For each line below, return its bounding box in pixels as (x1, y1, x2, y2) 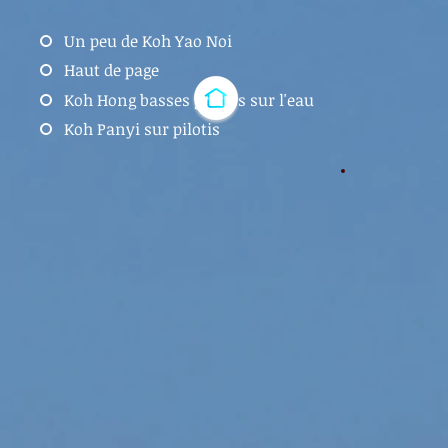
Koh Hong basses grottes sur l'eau (64, 88, 314, 111)
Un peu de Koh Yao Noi (64, 30, 232, 52)
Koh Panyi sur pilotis (64, 117, 220, 140)
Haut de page (64, 59, 159, 82)
